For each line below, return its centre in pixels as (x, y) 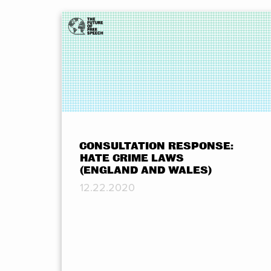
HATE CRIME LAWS (132, 158)
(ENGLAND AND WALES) (146, 171)
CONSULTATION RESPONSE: (157, 146)
